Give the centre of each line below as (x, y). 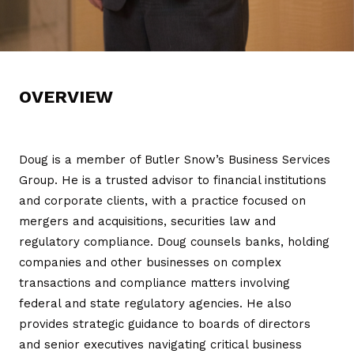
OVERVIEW (66, 96)
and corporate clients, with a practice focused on (162, 200)
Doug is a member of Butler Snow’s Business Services (175, 159)
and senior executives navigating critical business (160, 344)
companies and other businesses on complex (150, 262)
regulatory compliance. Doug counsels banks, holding (174, 241)
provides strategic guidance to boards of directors (165, 324)
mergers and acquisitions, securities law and (147, 221)
